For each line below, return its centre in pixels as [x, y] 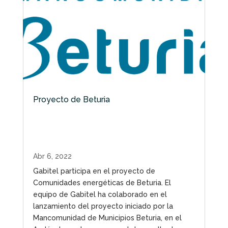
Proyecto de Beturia [71, 99]
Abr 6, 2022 [52, 156]
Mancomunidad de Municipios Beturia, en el [107, 218]
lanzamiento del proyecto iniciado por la [103, 206]
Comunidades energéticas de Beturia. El [102, 182]
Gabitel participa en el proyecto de [94, 171]
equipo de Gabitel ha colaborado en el [100, 194]
